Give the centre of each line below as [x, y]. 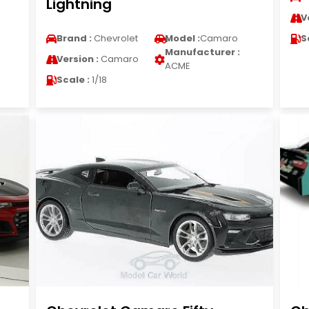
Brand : [74, 38]
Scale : [73, 80]
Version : [77, 59]
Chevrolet [114, 38]
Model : [182, 38]
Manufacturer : [202, 52]
